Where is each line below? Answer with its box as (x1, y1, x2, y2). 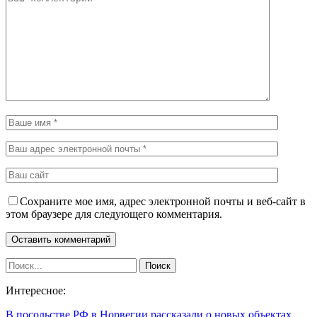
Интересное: (6, 284, 66, 296)
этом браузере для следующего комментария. (6, 207, 222, 220)
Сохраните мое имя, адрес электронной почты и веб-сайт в (20, 195, 306, 207)
